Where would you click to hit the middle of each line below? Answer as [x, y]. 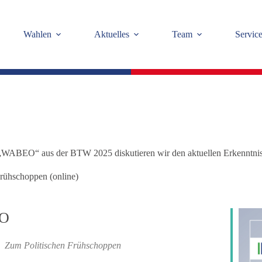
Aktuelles [112, 34]
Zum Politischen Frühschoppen [63, 245]
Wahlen [37, 34]
